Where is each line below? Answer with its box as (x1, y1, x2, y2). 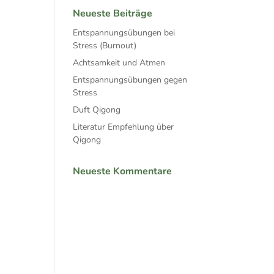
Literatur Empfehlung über (73, 120, 174, 133)
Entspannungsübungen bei (73, 26, 176, 39)
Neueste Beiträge (73, 6, 153, 20)
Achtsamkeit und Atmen (73, 56, 166, 68)
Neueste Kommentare (73, 164, 172, 178)
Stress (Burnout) (73, 39, 137, 51)
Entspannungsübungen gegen (73, 73, 188, 86)
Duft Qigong (73, 103, 121, 116)
